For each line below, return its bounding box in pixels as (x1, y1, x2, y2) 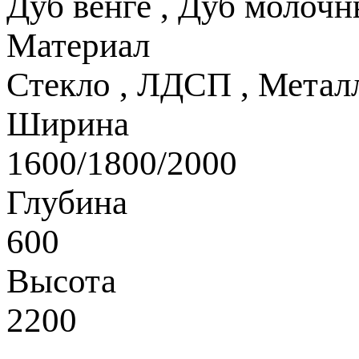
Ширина (6, 104, 129, 143)
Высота (6, 261, 116, 300)
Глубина (6, 183, 127, 221)
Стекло (6, 65, 111, 103)
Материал (6, 26, 150, 64)
